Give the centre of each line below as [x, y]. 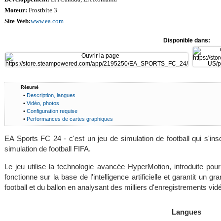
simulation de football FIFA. [47, 148]
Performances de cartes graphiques [70, 119]
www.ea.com [47, 21]
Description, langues [51, 95]
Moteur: [16, 10]
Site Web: [17, 21]
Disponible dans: [186, 40]
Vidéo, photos [43, 103]
